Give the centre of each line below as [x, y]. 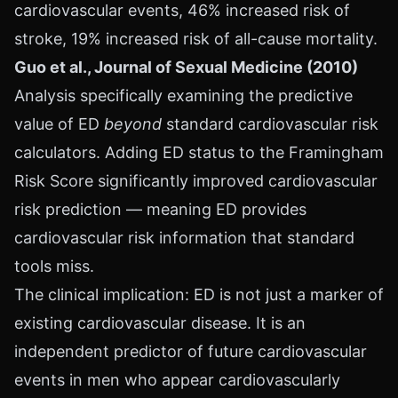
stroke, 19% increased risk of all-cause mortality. [196, 39]
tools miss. [54, 266]
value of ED [59, 124]
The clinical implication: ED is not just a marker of [199, 295]
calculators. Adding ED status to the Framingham [199, 152]
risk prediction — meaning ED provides [160, 209]
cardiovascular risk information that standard [184, 238]
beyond [133, 124]
